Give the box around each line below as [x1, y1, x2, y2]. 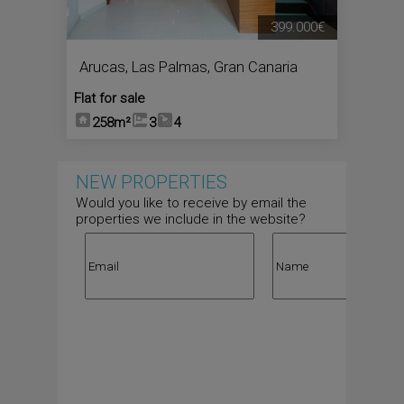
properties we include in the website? [76, 211, 306, 227]
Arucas [79, 58, 125, 76]
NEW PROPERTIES [76, 171, 227, 193]
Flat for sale [74, 90, 145, 106]
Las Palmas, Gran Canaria [132, 58, 298, 76]
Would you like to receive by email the [76, 195, 307, 211]
